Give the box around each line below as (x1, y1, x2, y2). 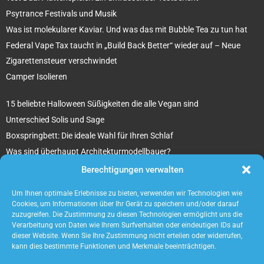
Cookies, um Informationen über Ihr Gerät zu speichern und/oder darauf (12, 200, 239, 208)
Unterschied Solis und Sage (6, 114, 104, 124)
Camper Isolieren (6, 71, 67, 81)
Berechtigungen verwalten (81, 164, 183, 175)
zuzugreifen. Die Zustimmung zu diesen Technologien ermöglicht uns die (12, 210, 242, 219)
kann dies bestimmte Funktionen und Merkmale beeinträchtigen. (12, 242, 216, 250)
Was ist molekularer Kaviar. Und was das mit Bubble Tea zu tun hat (6, 24, 247, 34)
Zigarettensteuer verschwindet (6, 55, 117, 65)
